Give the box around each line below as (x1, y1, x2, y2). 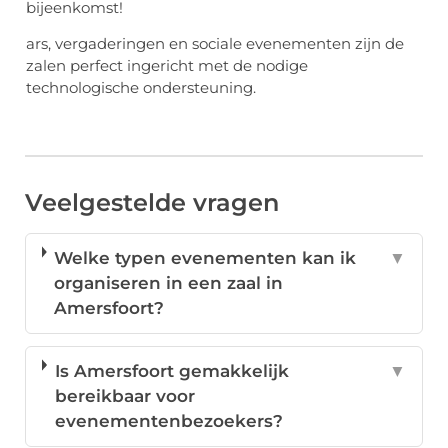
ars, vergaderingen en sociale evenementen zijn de (26, 34, 404, 54)
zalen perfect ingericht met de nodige (26, 56, 308, 76)
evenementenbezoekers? (54, 411, 283, 432)
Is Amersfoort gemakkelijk (54, 361, 289, 382)
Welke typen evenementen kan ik (54, 248, 357, 269)
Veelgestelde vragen (25, 188, 279, 218)
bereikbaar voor (54, 386, 195, 407)
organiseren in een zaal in (54, 273, 284, 294)
